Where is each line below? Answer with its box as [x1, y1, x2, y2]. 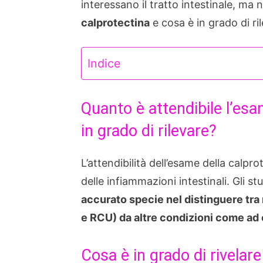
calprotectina [81, 16, 150, 29]
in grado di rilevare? [81, 122, 217, 140]
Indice [87, 56, 121, 71]
